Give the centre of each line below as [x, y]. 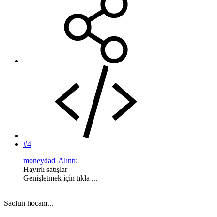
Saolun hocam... [29, 203]
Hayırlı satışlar [45, 169]
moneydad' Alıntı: [50, 160]
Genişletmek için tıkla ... [60, 178]
